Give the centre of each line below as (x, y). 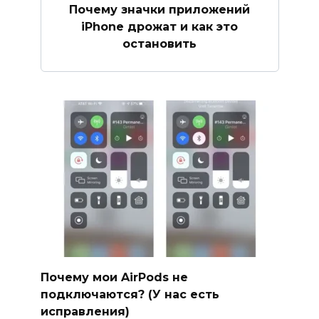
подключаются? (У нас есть (130, 294)
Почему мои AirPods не (114, 277)
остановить (159, 43)
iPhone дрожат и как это (159, 26)
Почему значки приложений (159, 9)
